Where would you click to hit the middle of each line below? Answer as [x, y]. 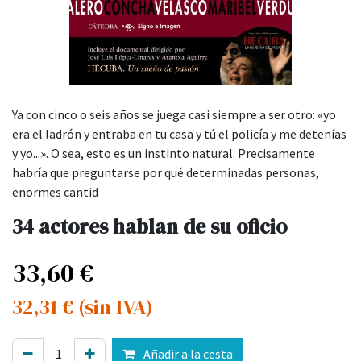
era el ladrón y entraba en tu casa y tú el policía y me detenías [179, 134]
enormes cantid [55, 192]
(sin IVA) [116, 307]
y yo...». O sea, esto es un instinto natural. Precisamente [164, 154]
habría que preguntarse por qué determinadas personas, [166, 173]
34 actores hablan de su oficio [149, 227]
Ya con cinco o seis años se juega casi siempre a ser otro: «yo [174, 115]
